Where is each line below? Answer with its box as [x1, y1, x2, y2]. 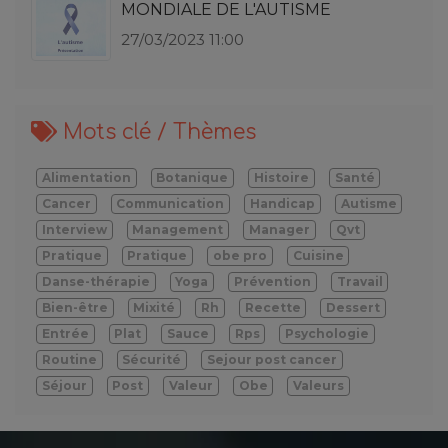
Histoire [253, 169, 309, 185]
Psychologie [285, 325, 370, 341]
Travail [336, 273, 383, 289]
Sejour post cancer [206, 351, 337, 367]
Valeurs [293, 377, 345, 393]
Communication [116, 195, 225, 211]
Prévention [233, 273, 311, 289]
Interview [41, 221, 107, 237]
